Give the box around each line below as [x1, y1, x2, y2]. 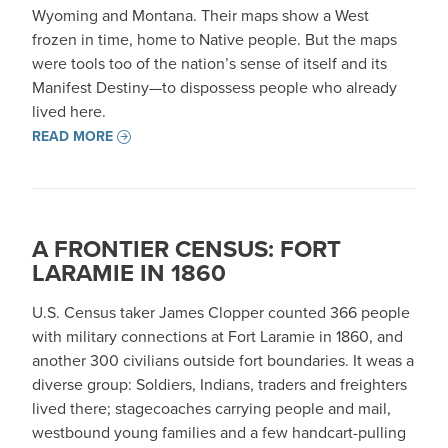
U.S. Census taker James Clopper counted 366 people [32, 301, 410, 324]
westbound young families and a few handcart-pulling [32, 421, 406, 444]
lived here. [32, 100, 106, 123]
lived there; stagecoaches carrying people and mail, [32, 397, 391, 420]
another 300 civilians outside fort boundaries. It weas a [32, 349, 414, 372]
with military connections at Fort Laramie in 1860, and [32, 325, 403, 348]
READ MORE [32, 126, 113, 147]
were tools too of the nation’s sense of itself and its [32, 52, 387, 75]
